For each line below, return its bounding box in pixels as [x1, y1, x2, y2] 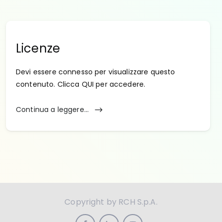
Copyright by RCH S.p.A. [64, 196, 158, 208]
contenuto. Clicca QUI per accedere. [16, 79, 146, 89]
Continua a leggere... [16, 104, 91, 114]
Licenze [16, 40, 60, 56]
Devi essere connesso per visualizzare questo [16, 67, 175, 77]
